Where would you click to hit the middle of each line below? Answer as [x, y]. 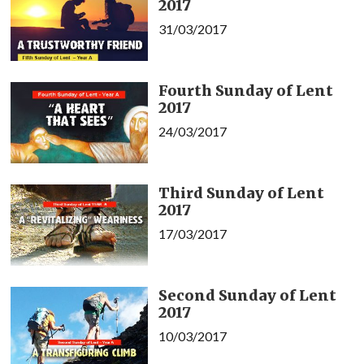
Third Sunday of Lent [241, 193]
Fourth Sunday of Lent [245, 90]
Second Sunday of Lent [247, 295]
